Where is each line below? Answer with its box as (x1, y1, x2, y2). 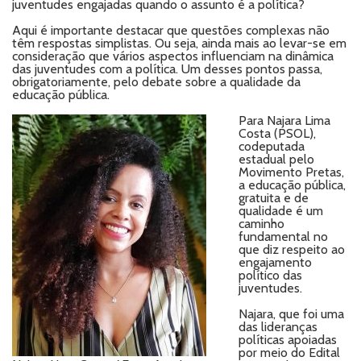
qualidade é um (239, 203, 323, 218)
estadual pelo (239, 151, 314, 167)
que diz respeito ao (239, 242, 345, 257)
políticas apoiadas (239, 332, 337, 347)
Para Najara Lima (239, 113, 330, 128)
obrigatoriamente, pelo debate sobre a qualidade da (12, 74, 301, 89)
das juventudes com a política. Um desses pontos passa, (12, 61, 322, 77)
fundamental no (239, 229, 328, 244)
